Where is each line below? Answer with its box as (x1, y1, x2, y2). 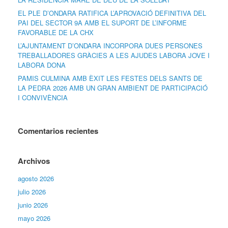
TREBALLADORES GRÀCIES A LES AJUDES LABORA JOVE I (18, 50, 210, 61)
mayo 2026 (18, 213, 50, 223)
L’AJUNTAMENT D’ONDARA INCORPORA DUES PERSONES (18, 41, 203, 51)
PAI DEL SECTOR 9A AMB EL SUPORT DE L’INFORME (18, 18, 187, 28)
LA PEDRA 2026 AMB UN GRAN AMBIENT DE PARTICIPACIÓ (18, 83, 208, 93)
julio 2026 (18, 187, 46, 197)
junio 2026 (18, 200, 48, 210)
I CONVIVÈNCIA (18, 93, 68, 103)
